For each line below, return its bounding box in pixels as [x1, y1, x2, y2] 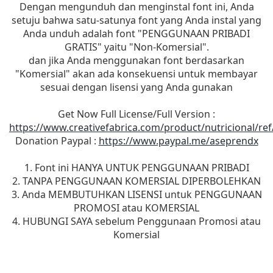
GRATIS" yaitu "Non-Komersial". [64, 40, 209, 54]
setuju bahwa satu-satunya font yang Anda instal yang [12, 13, 261, 27]
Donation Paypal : [15, 134, 99, 148]
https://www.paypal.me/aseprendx [98, 134, 258, 148]
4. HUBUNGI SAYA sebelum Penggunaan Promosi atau [12, 214, 261, 229]
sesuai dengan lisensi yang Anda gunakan [40, 80, 233, 94]
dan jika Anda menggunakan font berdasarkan [29, 54, 244, 68]
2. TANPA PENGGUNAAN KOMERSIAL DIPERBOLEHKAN [12, 174, 261, 188]
